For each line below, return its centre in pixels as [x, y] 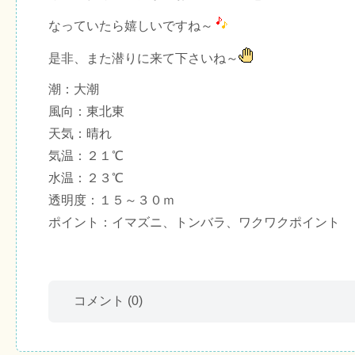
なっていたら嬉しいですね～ [131, 26]
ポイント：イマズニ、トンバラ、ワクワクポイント [194, 222]
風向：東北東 [86, 111]
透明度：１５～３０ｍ [112, 200]
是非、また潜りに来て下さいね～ [143, 58]
